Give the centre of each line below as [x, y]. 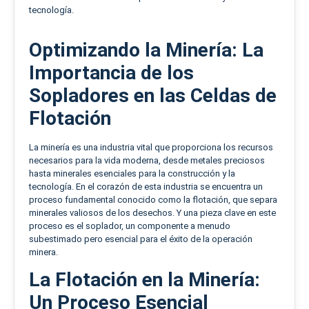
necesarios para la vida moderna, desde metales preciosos [147, 160]
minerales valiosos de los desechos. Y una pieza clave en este [152, 212]
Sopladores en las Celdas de [153, 95]
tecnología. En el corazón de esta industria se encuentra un [146, 186]
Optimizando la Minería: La [146, 50]
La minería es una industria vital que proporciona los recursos [151, 147]
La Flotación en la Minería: [144, 280]
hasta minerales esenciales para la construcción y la [132, 173]
